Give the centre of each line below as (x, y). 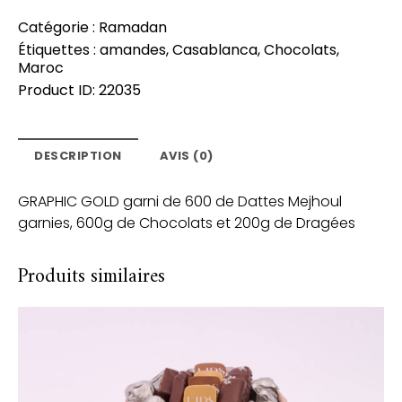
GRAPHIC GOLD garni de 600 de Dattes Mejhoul (180, 201)
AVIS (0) (186, 155)
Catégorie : (58, 27)
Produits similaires (91, 277)
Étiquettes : (59, 49)
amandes (133, 49)
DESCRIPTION (78, 155)
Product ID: (58, 90)
